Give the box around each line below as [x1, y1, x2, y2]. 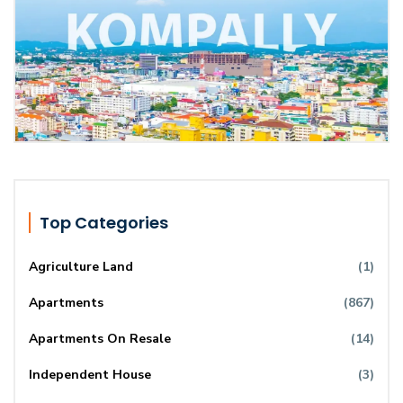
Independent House [29, 365, 151, 383]
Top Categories [40, 210, 168, 234]
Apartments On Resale [29, 329, 171, 347]
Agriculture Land [29, 257, 133, 275]
